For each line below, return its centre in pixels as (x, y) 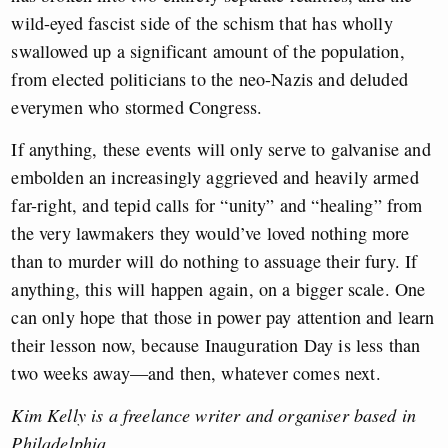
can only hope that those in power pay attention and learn (223, 317)
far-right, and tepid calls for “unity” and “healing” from (217, 205)
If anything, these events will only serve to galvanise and (221, 149)
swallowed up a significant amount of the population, (208, 51)
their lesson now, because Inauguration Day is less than (216, 345)
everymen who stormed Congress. (137, 107)
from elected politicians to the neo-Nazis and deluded (209, 79)
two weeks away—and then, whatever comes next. (196, 373)
